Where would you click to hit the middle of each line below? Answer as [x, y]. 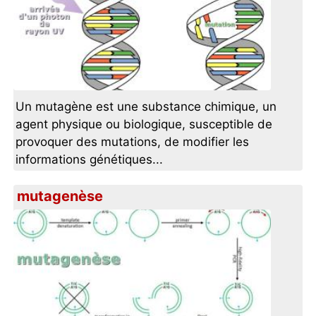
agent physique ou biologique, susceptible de [144, 124]
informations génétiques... [90, 160]
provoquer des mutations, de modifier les [133, 142]
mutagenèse [60, 196]
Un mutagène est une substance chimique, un [146, 107]
